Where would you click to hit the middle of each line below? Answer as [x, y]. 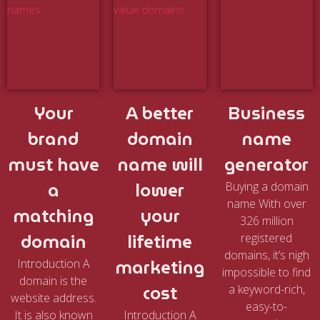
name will [160, 165]
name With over [266, 204]
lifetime [160, 242]
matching [54, 217]
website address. [53, 298]
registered [267, 238]
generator [267, 165]
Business [267, 114]
